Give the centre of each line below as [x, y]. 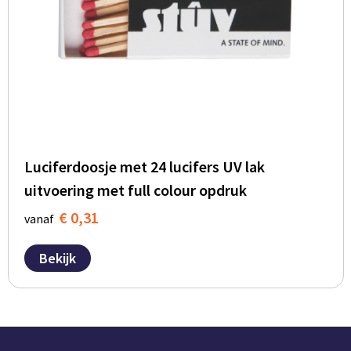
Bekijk [57, 259]
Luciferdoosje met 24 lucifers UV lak [144, 167]
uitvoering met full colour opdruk [135, 190]
